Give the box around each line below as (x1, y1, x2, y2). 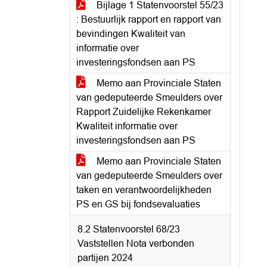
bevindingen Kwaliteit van (76, 29, 185, 39)
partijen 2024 (77, 253, 133, 263)
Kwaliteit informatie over (76, 121, 178, 131)
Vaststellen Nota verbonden (77, 238, 194, 249)
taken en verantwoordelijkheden (76, 185, 212, 195)
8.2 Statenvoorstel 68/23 (77, 224, 180, 234)
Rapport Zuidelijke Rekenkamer (76, 107, 211, 117)
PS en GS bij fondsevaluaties (76, 199, 200, 209)
